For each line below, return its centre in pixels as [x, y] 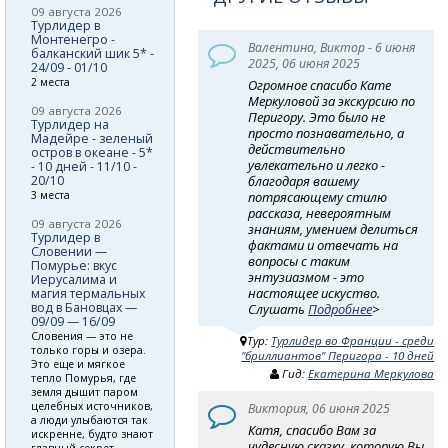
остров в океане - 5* [92, 152]
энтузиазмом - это [306, 276]
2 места [50, 81]
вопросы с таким [299, 260]
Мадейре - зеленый [92, 138]
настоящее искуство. [314, 292]
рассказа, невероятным [320, 212]
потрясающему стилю [318, 196]
